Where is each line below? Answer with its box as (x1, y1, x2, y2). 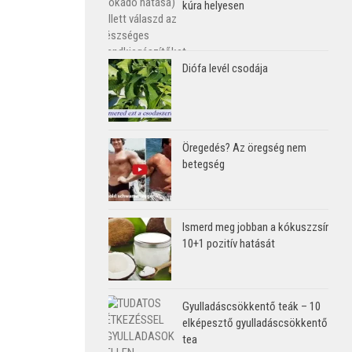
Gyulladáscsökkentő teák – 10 (182, 299, 321, 313)
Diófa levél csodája (182, 60, 268, 75)
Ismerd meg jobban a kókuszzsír (182, 219, 328, 234)
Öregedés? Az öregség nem (182, 140, 306, 155)
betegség (182, 156, 225, 171)
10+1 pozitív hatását (182, 236, 275, 251)
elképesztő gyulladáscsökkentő (182, 315, 328, 330)
